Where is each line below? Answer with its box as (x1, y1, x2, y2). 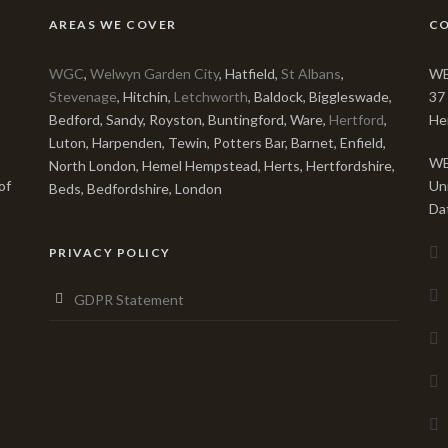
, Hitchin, (116, 88, 174, 105)
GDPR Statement (73, 291, 184, 308)
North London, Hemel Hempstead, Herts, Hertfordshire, (48, 157, 395, 174)
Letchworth (173, 88, 248, 105)
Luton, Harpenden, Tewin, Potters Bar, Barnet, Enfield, (48, 134, 386, 151)
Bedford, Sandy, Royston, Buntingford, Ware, (48, 111, 329, 128)
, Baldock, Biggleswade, (247, 88, 392, 105)
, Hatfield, (218, 65, 281, 82)
